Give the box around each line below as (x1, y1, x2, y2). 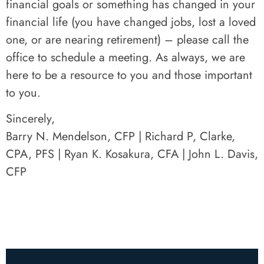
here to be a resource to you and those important (6, 67, 252, 84)
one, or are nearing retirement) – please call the (6, 31, 249, 48)
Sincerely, (6, 110, 55, 128)
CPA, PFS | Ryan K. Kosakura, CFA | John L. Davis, (6, 146, 258, 163)
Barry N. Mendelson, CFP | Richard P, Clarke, (6, 128, 235, 146)
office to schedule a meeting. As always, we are (6, 49, 245, 66)
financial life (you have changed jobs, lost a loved (6, 14, 256, 31)
